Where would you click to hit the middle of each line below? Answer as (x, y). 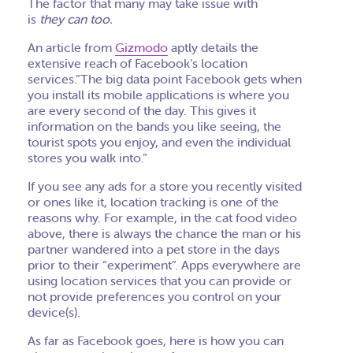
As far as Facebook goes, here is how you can (156, 340)
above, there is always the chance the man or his (164, 233)
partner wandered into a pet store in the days (154, 249)
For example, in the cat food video (201, 217)
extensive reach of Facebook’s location (137, 63)
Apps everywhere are (241, 265)
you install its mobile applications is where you (158, 95)
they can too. (78, 19)
